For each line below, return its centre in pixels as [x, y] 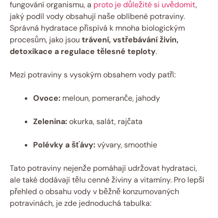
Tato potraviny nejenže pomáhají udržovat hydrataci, [103, 168]
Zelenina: [50, 121]
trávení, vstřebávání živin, [130, 39]
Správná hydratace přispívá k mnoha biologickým [97, 28]
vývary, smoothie [126, 145]
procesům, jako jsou [46, 39]
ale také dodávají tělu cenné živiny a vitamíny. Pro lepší [107, 180]
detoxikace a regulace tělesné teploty [83, 51]
